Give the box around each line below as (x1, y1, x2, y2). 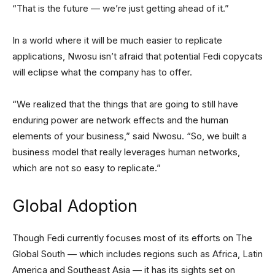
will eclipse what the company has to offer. (12, 66, 192, 78)
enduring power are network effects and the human (12, 114, 228, 126)
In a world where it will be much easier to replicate (12, 34, 222, 46)
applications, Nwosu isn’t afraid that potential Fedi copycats (12, 50, 263, 62)
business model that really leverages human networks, (12, 146, 240, 158)
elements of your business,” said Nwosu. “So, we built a (12, 130, 247, 142)
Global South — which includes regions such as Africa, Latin (12, 248, 263, 260)
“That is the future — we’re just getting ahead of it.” (12, 2, 229, 14)
